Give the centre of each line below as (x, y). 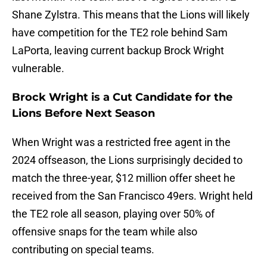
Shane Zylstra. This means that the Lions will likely (131, 15)
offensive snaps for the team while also (105, 232)
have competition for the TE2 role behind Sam (120, 33)
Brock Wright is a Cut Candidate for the (122, 97)
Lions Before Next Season (83, 114)
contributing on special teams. (83, 250)
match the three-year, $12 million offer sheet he (124, 178)
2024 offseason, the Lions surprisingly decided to (127, 160)
